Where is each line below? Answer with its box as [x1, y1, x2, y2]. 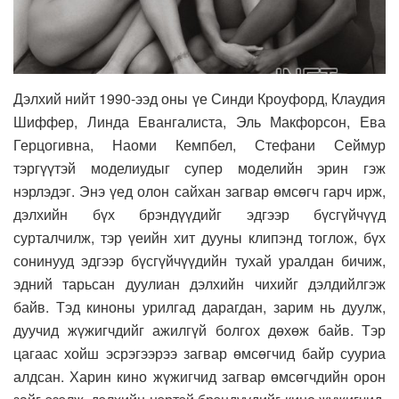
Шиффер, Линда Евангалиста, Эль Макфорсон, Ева [13, 110, 386, 132]
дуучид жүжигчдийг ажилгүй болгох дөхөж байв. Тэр [13, 319, 386, 340]
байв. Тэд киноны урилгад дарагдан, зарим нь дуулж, [13, 296, 386, 317]
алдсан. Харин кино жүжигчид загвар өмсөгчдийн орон [13, 365, 386, 387]
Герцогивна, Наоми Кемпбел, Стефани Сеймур [13, 134, 386, 155]
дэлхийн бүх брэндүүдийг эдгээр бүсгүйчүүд [13, 203, 386, 224]
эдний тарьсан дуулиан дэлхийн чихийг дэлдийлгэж [13, 273, 386, 294]
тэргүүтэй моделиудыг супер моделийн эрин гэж [13, 157, 386, 178]
